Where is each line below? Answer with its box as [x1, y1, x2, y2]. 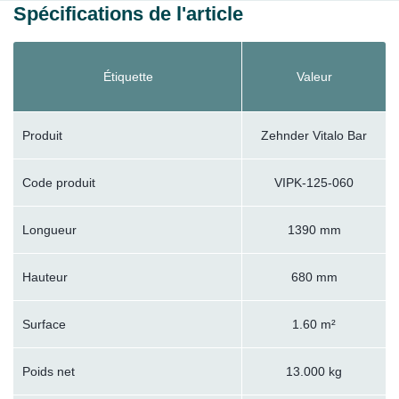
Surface [22, 317, 66, 332]
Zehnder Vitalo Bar [261, 128, 367, 143]
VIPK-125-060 [274, 175, 354, 191]
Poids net [22, 364, 75, 379]
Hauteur [22, 270, 68, 285]
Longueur [22, 223, 77, 238]
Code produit [22, 175, 95, 191]
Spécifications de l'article [13, 2, 243, 25]
